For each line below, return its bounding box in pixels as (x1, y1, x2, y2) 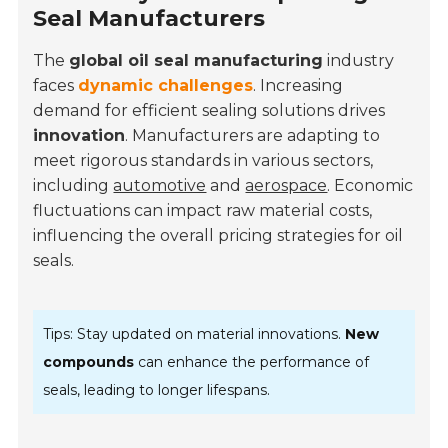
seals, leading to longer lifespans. (43, 381, 271, 400)
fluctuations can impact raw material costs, (33, 201, 373, 221)
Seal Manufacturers (33, 5, 266, 33)
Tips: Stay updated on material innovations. (43, 325, 346, 344)
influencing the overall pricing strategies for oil (33, 226, 404, 246)
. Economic (327, 176, 414, 196)
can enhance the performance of (134, 353, 370, 372)
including (33, 176, 114, 196)
